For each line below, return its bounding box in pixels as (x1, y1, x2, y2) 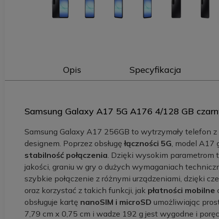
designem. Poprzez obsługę (24, 138, 124, 148)
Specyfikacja (129, 64, 181, 75)
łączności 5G (124, 138, 172, 148)
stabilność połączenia (24, 150, 108, 160)
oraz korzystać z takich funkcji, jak (24, 185, 148, 195)
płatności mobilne (148, 185, 217, 195)
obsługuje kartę (24, 197, 80, 207)
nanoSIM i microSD (80, 197, 152, 207)
